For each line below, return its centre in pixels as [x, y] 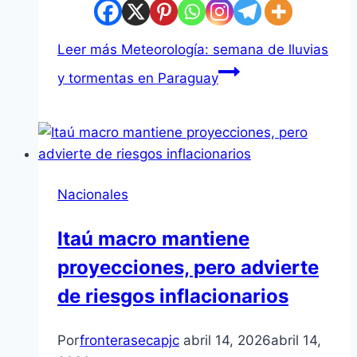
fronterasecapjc [129, 341]
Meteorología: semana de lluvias [223, 50]
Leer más [87, 50]
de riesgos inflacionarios [173, 296]
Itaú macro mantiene [153, 239]
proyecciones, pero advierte [188, 268]
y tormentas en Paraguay [138, 78]
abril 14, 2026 [227, 341]
